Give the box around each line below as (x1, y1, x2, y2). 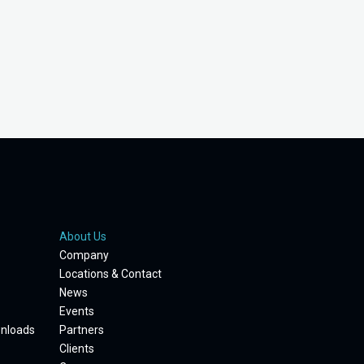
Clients (59, 342, 94, 355)
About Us (59, 230, 106, 243)
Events (59, 305, 94, 318)
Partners (59, 323, 104, 336)
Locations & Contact (59, 267, 162, 280)
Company (59, 249, 109, 262)
